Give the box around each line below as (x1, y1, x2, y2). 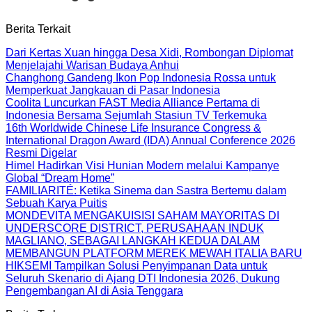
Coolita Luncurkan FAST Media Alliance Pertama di (6, 96, 260, 109)
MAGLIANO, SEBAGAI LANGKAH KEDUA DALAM (6, 234, 260, 247)
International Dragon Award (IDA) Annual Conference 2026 (6, 134, 295, 146)
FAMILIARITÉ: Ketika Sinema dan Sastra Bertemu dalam (6, 184, 286, 196)
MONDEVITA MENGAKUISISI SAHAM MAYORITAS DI (6, 209, 279, 221)
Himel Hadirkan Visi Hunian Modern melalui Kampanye (6, 159, 279, 171)
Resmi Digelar (6, 146, 77, 159)
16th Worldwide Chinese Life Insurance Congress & (6, 121, 261, 134)
